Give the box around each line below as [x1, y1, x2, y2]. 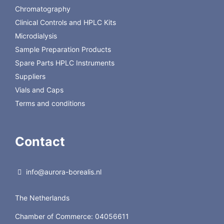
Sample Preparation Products [14, 45, 111, 54]
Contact [14, 133, 65, 149]
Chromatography [14, 4, 70, 13]
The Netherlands [14, 193, 69, 202]
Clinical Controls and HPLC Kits [14, 18, 116, 27]
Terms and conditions [14, 99, 85, 108]
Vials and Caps [14, 85, 63, 94]
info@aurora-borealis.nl [23, 167, 101, 176]
